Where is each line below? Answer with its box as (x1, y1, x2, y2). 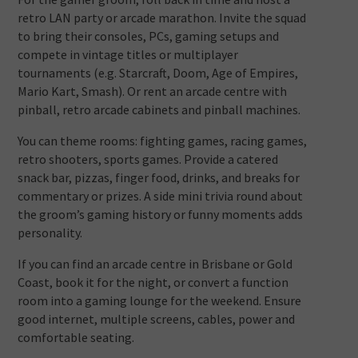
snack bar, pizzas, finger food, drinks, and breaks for (18, 169, 300, 186)
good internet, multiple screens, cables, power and (18, 311, 296, 328)
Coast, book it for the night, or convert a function (18, 274, 289, 291)
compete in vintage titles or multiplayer (18, 46, 239, 63)
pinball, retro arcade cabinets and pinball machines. (18, 101, 301, 118)
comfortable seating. (18, 329, 135, 346)
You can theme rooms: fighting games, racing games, (18, 133, 308, 149)
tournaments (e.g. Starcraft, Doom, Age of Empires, (18, 65, 299, 82)
